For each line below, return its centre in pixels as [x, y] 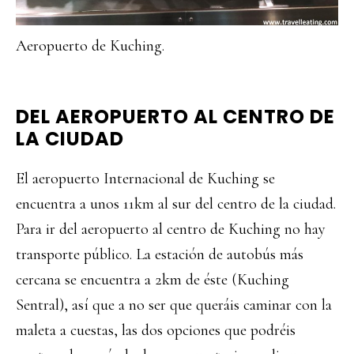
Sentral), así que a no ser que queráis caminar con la [174, 305]
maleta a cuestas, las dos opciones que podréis [156, 330]
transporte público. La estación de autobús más [160, 254]
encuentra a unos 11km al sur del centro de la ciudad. [176, 204]
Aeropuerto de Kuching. [90, 46]
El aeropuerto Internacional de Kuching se [145, 179]
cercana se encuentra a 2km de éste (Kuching [153, 280]
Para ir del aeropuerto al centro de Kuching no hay [171, 229]
